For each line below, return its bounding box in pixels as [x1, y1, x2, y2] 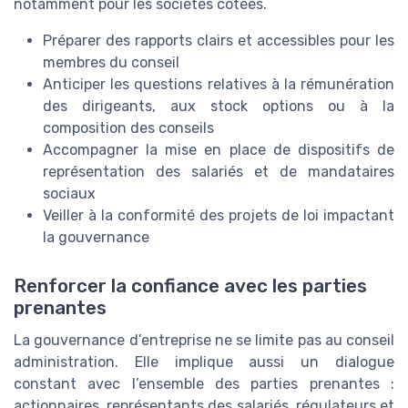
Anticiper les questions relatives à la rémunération [43, 76, 394, 94]
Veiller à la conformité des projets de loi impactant [43, 207, 394, 225]
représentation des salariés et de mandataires [43, 163, 394, 181]
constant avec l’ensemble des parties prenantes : [14, 375, 394, 393]
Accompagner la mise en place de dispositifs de [43, 141, 394, 159]
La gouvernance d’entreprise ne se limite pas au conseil [14, 331, 394, 350]
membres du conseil [43, 54, 179, 72]
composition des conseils [43, 119, 214, 138]
